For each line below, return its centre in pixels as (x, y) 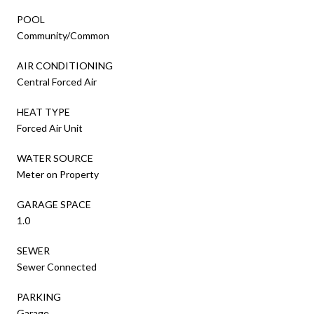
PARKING (39, 296)
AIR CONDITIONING (65, 65)
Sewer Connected (57, 266)
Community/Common (63, 35)
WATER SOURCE (55, 158)
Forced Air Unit (50, 128)
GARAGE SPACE (54, 204)
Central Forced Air (57, 81)
